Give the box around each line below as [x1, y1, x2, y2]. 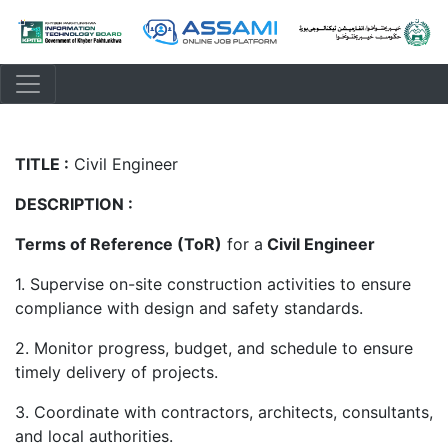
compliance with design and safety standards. [15, 298, 363, 319]
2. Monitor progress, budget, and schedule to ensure [15, 338, 413, 359]
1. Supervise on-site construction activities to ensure [15, 274, 411, 295]
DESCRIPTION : [15, 194, 133, 215]
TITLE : [15, 154, 69, 175]
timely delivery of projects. [15, 362, 218, 383]
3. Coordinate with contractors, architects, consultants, [15, 402, 433, 423]
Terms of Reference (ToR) [15, 234, 222, 255]
